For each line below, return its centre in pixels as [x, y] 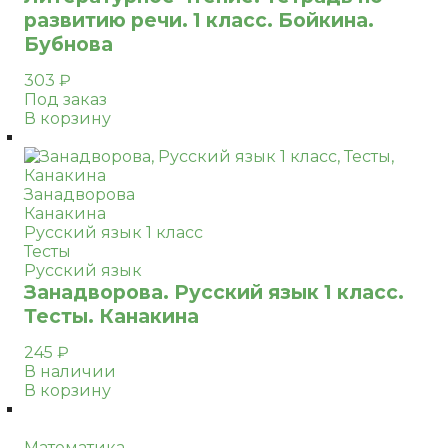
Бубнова [68, 44]
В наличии [70, 371]
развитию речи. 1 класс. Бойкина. [199, 20]
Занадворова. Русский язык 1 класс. [214, 292]
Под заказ [65, 99]
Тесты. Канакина [111, 316]
